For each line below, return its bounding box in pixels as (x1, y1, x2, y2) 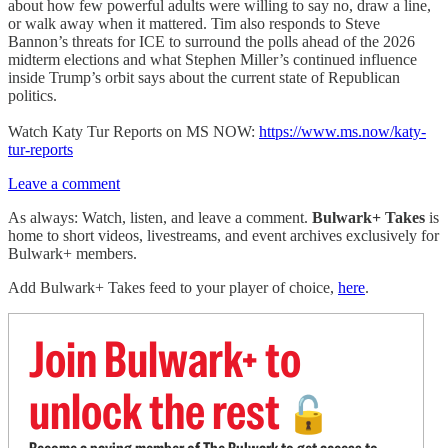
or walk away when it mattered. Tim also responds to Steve (8, 15, 380, 32)
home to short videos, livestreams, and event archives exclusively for (8, 227, 439, 244)
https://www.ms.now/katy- (259, 123, 426, 140)
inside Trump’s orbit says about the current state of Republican (8, 69, 400, 86)
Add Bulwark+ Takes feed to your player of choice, (8, 279, 338, 296)
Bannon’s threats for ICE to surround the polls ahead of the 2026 (8, 33, 415, 50)
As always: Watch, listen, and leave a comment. (8, 209, 312, 226)
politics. (8, 87, 57, 104)
